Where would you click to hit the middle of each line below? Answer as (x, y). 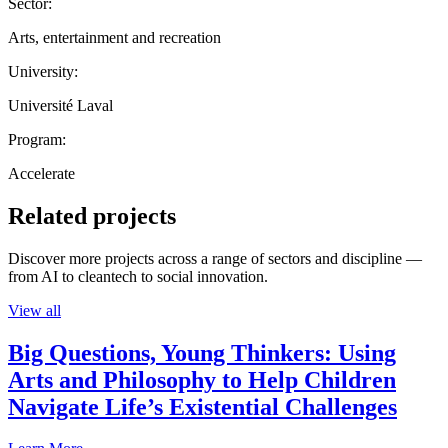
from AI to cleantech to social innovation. (138, 276)
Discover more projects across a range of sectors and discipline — (215, 258)
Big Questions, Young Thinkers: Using (202, 352)
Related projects (92, 215)
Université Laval (60, 105)
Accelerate (41, 173)
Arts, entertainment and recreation (114, 37)
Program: (37, 139)
